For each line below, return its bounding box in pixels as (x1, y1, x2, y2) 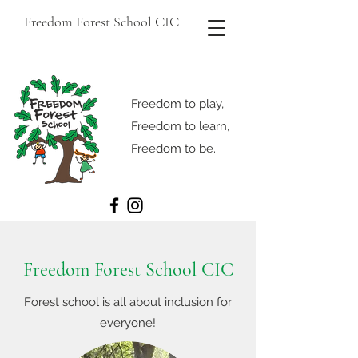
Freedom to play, (131, 97, 224, 111)
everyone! (100, 316, 156, 330)
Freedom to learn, (131, 119, 229, 133)
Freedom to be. (131, 141, 216, 156)
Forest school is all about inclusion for (24, 295, 232, 309)
